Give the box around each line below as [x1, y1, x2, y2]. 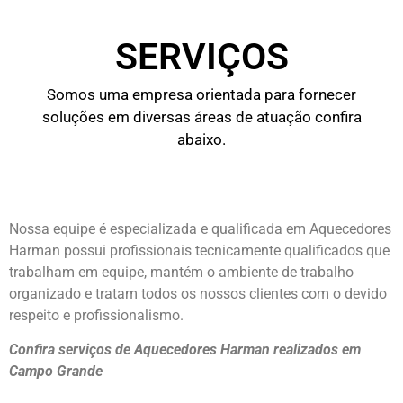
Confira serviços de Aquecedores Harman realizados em [9, 341, 361, 359]
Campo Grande [9, 363, 103, 381]
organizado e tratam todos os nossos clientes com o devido [9, 284, 387, 302]
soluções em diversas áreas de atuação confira [41, 108, 362, 127]
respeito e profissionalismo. [9, 306, 184, 324]
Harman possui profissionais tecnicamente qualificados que [9, 241, 390, 259]
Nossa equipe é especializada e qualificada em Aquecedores [9, 219, 391, 237]
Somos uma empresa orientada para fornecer [47, 85, 356, 104]
